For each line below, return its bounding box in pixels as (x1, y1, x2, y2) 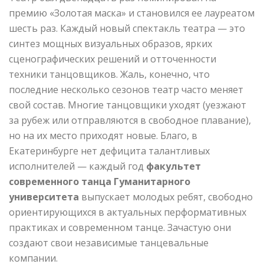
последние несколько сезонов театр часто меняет (9, 83, 243, 97)
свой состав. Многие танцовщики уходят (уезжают (9, 98, 246, 112)
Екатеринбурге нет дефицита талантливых (9, 144, 210, 158)
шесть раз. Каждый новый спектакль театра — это (9, 22, 245, 35)
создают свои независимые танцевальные (9, 236, 209, 250)
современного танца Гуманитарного (9, 175, 190, 189)
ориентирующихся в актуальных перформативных (9, 206, 246, 219)
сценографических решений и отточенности (9, 52, 216, 66)
